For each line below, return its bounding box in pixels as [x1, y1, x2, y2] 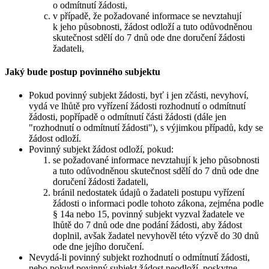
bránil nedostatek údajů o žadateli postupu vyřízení [53, 187, 244, 198]
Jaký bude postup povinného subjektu [5, 66, 160, 77]
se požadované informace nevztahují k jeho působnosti [53, 155, 259, 166]
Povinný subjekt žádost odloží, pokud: [29, 144, 174, 155]
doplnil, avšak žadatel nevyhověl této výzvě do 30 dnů [53, 231, 259, 241]
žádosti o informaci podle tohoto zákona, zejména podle [53, 198, 264, 209]
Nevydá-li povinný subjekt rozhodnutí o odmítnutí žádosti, [29, 252, 250, 263]
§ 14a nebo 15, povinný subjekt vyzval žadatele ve [53, 209, 244, 220]
